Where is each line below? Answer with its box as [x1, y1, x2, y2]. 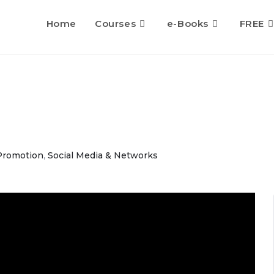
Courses [94, 18, 136, 29]
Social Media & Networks [47, 150, 158, 161]
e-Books [166, 18, 209, 29]
